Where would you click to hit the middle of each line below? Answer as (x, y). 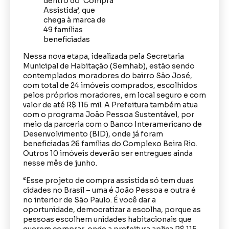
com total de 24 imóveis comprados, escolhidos (110, 86)
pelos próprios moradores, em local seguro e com (114, 95)
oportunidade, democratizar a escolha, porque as (112, 209)
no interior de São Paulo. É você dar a (89, 200)
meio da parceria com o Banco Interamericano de (112, 124)
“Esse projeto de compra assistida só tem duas (108, 180)
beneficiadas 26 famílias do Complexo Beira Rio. (110, 144)
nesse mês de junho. (60, 163)
